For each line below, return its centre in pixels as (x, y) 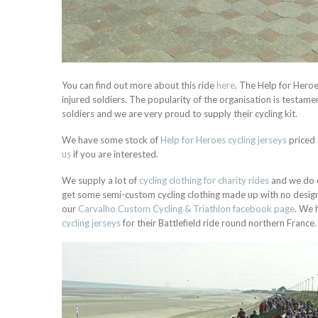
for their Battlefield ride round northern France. (219, 223)
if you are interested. (115, 154)
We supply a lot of (100, 180)
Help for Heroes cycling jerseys (224, 139)
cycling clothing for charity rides (204, 180)
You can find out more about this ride (139, 85)
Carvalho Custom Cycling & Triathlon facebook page (186, 208)
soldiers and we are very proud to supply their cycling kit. (180, 113)
